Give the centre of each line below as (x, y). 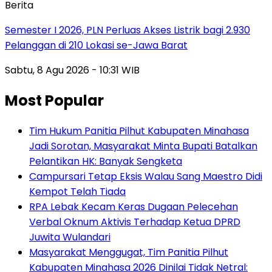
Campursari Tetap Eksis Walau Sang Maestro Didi (146, 176)
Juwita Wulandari (70, 237)
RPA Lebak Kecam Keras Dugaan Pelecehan (134, 206)
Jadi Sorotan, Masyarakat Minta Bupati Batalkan (143, 146)
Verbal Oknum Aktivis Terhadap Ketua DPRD (135, 222)
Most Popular (54, 100)
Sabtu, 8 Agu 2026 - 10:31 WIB (72, 70)
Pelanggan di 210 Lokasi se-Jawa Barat (96, 45)
